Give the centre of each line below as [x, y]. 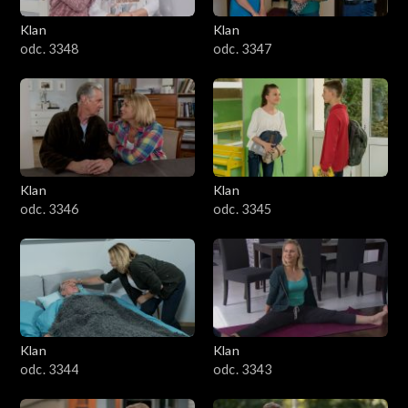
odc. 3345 [242, 209]
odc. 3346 [49, 209]
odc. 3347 [242, 49]
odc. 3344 [49, 370]
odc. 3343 [242, 370]
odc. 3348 [49, 49]
